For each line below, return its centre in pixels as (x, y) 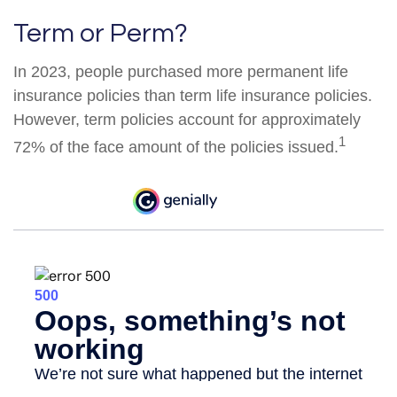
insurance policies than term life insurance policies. (193, 96)
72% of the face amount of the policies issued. (176, 147)
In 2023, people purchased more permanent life (181, 72)
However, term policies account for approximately (187, 120)
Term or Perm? (101, 33)
